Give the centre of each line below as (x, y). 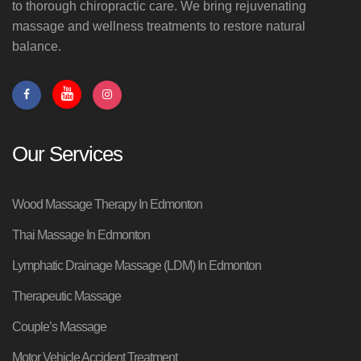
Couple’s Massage (59, 326)
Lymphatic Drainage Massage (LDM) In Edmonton (137, 265)
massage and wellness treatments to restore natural (159, 26)
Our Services (67, 154)
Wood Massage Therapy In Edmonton (107, 204)
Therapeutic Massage (66, 296)
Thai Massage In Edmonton (81, 234)
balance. (37, 46)
